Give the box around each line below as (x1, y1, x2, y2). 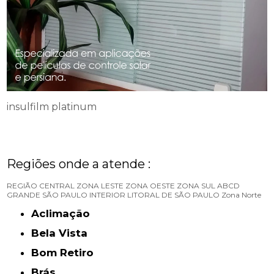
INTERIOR (89, 190, 126, 200)
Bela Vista (39, 227, 88, 240)
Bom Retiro (39, 246, 94, 259)
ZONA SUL (177, 181, 216, 191)
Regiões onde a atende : (7, 157, 151, 172)
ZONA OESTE (125, 181, 176, 191)
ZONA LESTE (76, 181, 124, 191)
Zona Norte (221, 190, 262, 200)
